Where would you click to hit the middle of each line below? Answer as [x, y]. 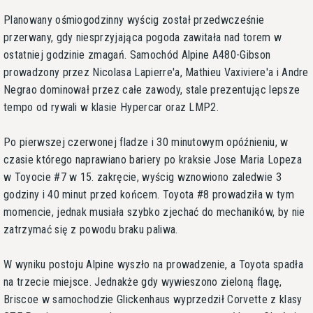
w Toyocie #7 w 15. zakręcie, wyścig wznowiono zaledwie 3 [143, 177]
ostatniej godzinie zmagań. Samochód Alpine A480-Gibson [137, 54]
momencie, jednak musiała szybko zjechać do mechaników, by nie [154, 212]
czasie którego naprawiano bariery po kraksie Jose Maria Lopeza [153, 159]
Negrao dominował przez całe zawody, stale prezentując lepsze [152, 89]
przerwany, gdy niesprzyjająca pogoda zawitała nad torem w [143, 37]
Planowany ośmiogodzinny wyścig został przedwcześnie [134, 20]
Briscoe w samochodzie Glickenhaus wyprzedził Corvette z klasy [153, 299]
